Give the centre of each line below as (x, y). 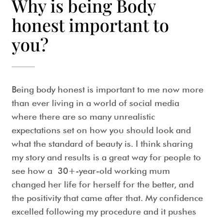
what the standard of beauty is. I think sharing (102, 144)
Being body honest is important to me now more (108, 89)
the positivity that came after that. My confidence (107, 198)
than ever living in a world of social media (95, 103)
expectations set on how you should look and (101, 130)
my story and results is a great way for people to (106, 157)
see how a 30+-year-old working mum (91, 171)
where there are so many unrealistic (83, 116)
